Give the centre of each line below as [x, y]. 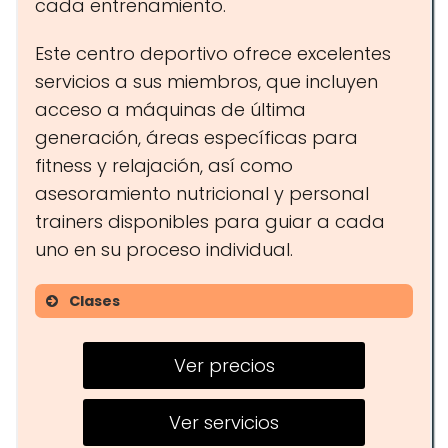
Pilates [114, 371]
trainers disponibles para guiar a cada [210, 221]
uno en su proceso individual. [164, 249]
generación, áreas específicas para [196, 137]
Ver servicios [224, 422]
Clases [94, 301]
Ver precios [224, 365]
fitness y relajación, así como [164, 165]
